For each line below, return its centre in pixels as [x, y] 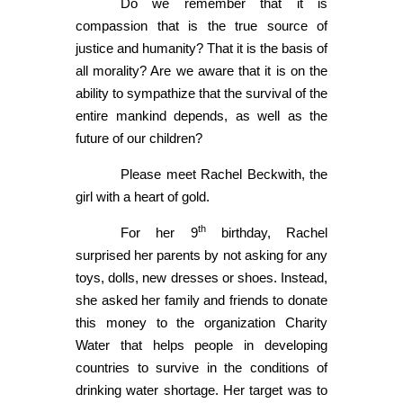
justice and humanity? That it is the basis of [201, 48]
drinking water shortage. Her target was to [201, 390]
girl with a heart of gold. [143, 196]
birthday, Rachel [266, 232]
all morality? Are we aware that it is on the [201, 70]
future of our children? [139, 138]
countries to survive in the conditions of [201, 367]
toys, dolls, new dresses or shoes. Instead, [201, 277]
